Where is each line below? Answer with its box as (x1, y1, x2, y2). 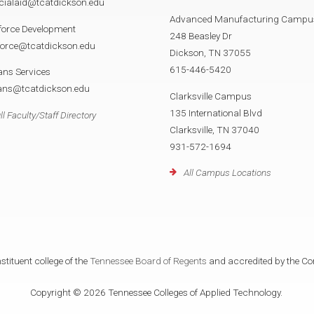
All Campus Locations (184, 167, 271, 179)
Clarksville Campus (170, 90, 252, 102)
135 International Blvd (170, 107, 262, 118)
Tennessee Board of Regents (89, 255, 207, 267)
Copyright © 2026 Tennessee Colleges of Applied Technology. (29, 286, 285, 298)
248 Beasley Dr (170, 30, 232, 42)
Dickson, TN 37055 (170, 47, 251, 59)
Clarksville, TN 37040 (170, 123, 259, 135)
